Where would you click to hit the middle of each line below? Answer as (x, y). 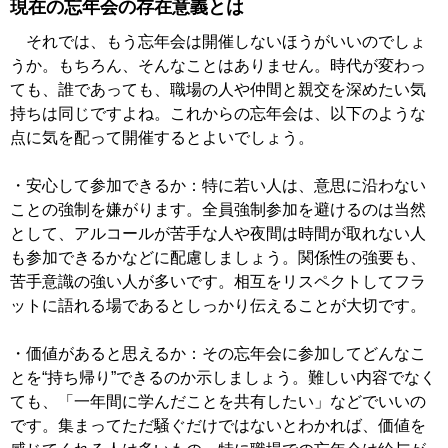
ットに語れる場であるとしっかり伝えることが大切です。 (218, 306)
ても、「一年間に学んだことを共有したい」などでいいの (218, 402)
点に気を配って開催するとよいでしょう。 (162, 138)
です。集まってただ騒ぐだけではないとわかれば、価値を (218, 426)
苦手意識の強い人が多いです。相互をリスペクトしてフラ (218, 282)
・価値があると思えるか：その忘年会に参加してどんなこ (218, 354)
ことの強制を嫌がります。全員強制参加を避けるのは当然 (218, 210)
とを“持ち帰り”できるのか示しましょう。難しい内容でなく (223, 378)
